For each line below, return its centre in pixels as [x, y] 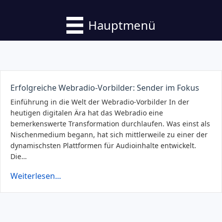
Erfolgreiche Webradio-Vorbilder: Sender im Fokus [105, 87]
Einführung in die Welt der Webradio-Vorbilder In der [100, 102]
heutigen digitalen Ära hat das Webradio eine [87, 112]
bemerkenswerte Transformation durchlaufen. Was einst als [110, 123]
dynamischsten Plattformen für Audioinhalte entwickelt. [103, 145]
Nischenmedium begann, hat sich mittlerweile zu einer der [109, 134]
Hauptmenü [122, 25]
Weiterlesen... [36, 176]
